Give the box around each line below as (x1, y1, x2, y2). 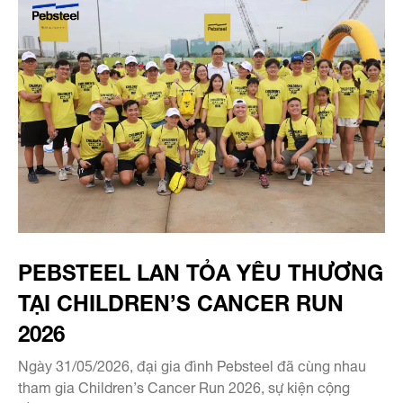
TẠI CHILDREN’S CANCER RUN (18, 279, 344, 320)
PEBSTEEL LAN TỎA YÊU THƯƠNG (18, 248, 383, 290)
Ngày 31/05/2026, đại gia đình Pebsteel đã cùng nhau (18, 350, 366, 378)
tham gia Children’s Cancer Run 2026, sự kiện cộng (18, 372, 350, 399)
